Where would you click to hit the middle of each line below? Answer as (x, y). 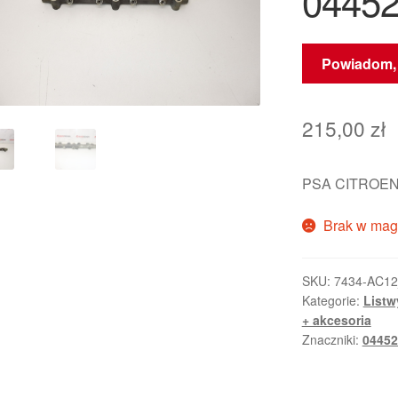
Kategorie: (332, 301)
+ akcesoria (336, 320)
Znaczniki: (332, 340)
